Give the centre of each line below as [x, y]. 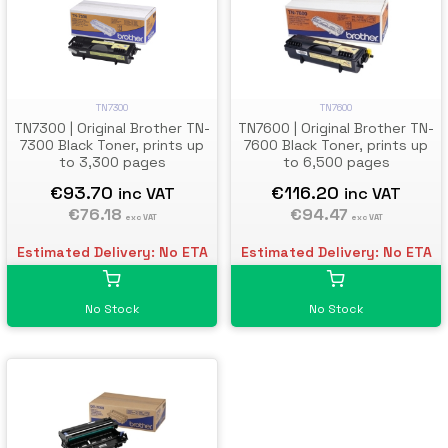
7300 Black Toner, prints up [112, 145]
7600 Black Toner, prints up [336, 145]
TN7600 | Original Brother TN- [336, 128]
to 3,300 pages [112, 162]
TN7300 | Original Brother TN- [112, 128]
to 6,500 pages [336, 162]
